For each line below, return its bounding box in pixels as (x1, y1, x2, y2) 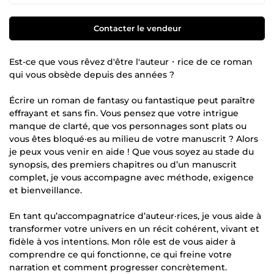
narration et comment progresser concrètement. (9, 261, 227, 273)
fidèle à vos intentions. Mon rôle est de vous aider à (9, 235, 235, 247)
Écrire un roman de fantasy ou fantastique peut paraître (9, 94, 255, 106)
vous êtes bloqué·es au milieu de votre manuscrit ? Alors (9, 133, 258, 144)
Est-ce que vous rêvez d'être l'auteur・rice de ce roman (9, 56, 253, 67)
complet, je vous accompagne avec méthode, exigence (9, 171, 254, 183)
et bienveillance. (9, 184, 82, 196)
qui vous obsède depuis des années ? (9, 68, 174, 80)
